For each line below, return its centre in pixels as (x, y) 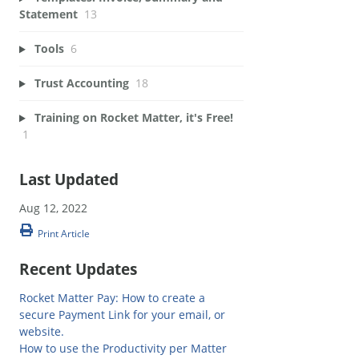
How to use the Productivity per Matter (123, 349)
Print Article (64, 234)
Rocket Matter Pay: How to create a (112, 298)
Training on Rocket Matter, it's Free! (133, 118)
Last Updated (69, 179)
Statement (48, 14)
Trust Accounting (83, 83)
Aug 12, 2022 (53, 208)
